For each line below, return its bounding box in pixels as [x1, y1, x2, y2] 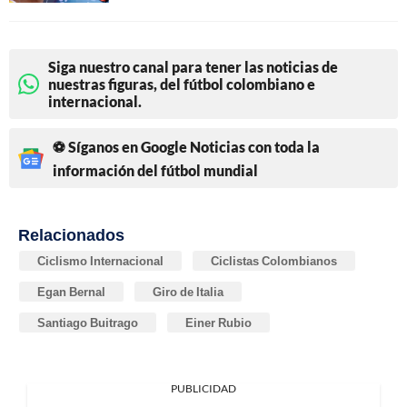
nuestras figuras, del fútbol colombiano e [48, 75, 315, 94]
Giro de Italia [153, 284, 223, 300]
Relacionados [18, 224, 124, 245]
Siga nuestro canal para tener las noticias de [48, 58, 338, 76]
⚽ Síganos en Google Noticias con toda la [53, 138, 320, 156]
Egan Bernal [37, 284, 105, 300]
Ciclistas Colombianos [211, 253, 337, 269]
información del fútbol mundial [53, 162, 258, 180]
